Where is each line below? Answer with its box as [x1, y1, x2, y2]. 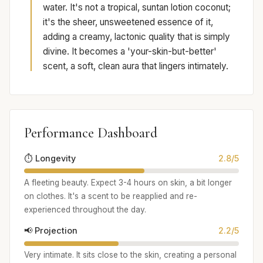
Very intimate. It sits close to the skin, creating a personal [24, 250, 237, 260]
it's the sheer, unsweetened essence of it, [43, 16, 213, 28]
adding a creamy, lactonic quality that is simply [43, 31, 230, 42]
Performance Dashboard [24, 124, 157, 141]
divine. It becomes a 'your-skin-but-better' [43, 45, 217, 57]
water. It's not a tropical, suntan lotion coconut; [43, 1, 231, 13]
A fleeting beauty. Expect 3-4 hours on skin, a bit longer [24, 178, 232, 188]
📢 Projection [24, 225, 77, 236]
